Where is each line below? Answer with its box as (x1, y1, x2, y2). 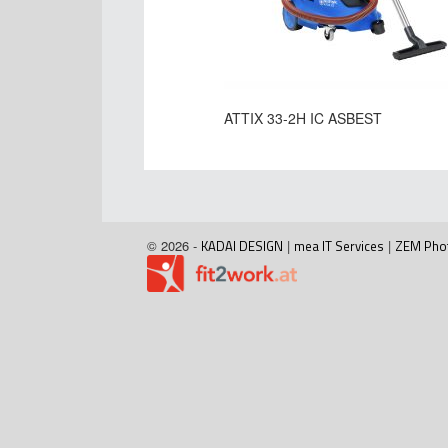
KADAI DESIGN (201, 236, 283, 257)
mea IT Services (294, 236, 384, 257)
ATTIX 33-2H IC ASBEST (224, 108, 382, 129)
